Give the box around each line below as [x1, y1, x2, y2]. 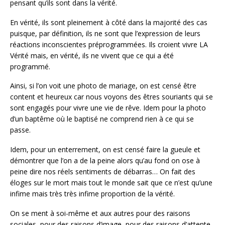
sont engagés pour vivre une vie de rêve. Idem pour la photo [10, 103, 206, 113]
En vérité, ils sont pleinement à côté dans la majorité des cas [10, 17, 207, 27]
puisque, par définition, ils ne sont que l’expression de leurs [10, 28, 200, 38]
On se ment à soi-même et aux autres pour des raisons [10, 208, 190, 218]
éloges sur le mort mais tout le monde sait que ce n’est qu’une [10, 178, 212, 188]
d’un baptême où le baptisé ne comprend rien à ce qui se [10, 114, 194, 124]
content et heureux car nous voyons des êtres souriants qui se [10, 92, 213, 102]
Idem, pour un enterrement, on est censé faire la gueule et [10, 145, 200, 155]
